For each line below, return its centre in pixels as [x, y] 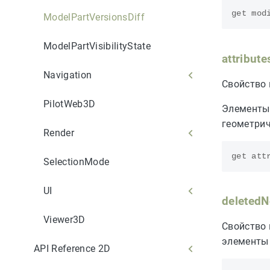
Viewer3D [64, 219]
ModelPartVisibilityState [97, 46]
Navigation [68, 75]
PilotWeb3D [70, 104]
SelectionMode [77, 162]
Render [59, 133]
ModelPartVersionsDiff [94, 17]
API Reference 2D [72, 248]
